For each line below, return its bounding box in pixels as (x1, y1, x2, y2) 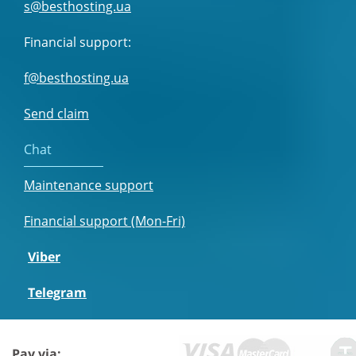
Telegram (28, 284, 87, 302)
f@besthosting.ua (24, 69, 129, 87)
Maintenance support (24, 176, 153, 195)
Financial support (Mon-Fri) (24, 212, 185, 230)
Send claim (24, 105, 89, 123)
